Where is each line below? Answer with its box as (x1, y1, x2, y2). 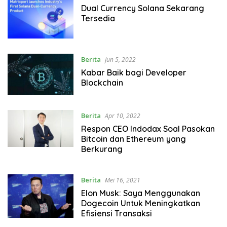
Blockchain (81, 77, 123, 88)
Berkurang (81, 143, 123, 154)
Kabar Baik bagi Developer (81, 67, 186, 78)
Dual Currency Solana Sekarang (81, 3, 204, 13)
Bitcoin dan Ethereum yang (81, 133, 186, 144)
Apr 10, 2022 (104, 111, 140, 120)
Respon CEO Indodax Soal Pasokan (81, 123, 215, 134)
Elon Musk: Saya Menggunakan (81, 187, 200, 198)
